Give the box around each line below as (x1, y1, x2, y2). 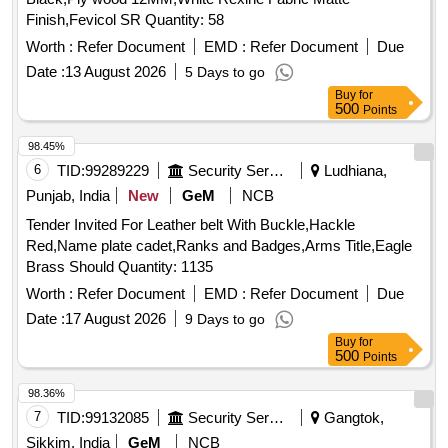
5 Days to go (185, 64, 265, 81)
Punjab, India (26, 187, 110, 205)
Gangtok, (320, 409, 384, 427)
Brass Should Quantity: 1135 (118, 258, 213, 276)
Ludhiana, (320, 162, 387, 180)
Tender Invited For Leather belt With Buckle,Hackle (26, 216, 355, 234)
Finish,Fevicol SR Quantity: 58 (145, 11, 224, 29)
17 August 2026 (65, 310, 166, 328)
